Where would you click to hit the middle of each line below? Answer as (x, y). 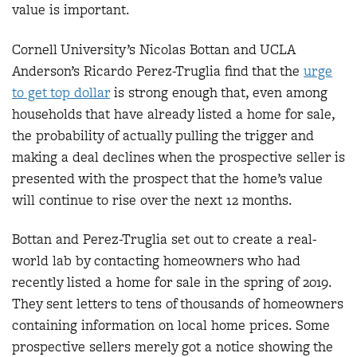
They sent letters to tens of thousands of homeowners (178, 304)
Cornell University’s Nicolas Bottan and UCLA (153, 49)
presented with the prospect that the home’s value (167, 178)
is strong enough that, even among (219, 92)
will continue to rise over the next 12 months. (152, 200)
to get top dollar (61, 92)
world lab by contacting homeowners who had (156, 261)
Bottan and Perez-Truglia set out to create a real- (165, 239)
